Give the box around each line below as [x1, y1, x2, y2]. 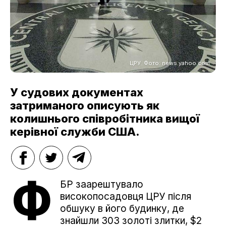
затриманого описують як [10, 99, 159, 112]
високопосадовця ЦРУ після [60, 191, 191, 203]
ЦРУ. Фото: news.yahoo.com [130, 60, 210, 67]
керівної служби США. [10, 125, 140, 139]
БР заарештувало [60, 179, 143, 191]
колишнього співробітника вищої [10, 112, 200, 126]
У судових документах [10, 86, 143, 99]
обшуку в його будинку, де [60, 203, 184, 215]
